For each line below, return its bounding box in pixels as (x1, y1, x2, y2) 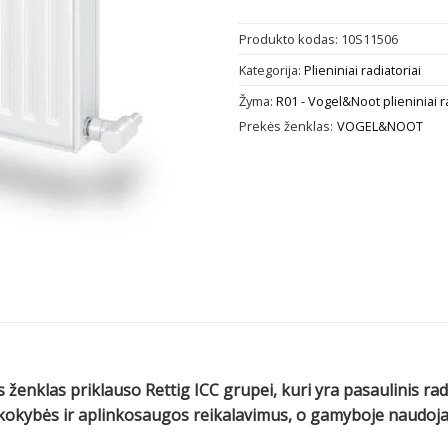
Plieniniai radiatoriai (304, 60, 421, 79)
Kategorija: (239, 60, 304, 79)
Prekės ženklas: (239, 116, 333, 135)
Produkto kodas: (239, 29, 341, 48)
